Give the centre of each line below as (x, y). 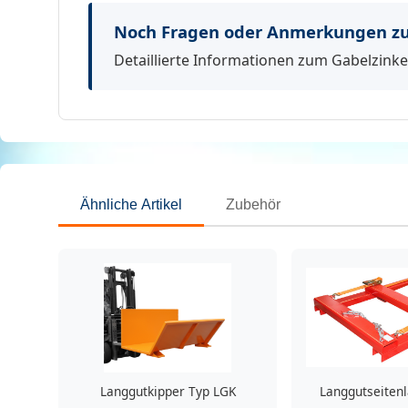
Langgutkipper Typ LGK (168, 391)
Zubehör (253, 204)
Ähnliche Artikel (131, 204)
